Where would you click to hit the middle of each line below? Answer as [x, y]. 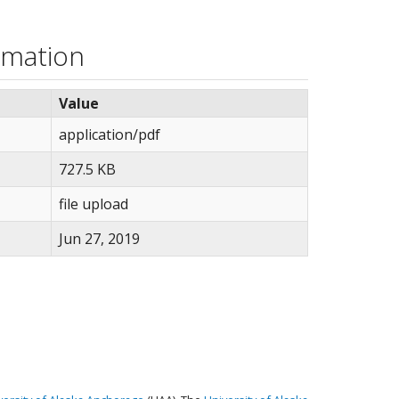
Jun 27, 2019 [99, 239]
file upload [94, 204]
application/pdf [110, 134]
